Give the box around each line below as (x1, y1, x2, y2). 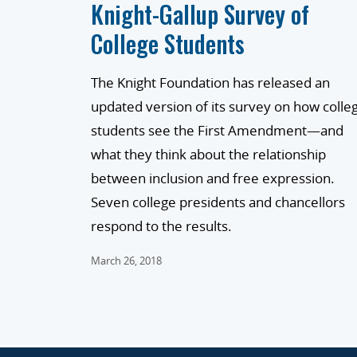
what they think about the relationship (91, 145, 326, 164)
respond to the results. (91, 217, 232, 236)
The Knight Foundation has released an (91, 73, 330, 92)
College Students (91, 25, 245, 62)
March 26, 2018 (91, 253, 162, 269)
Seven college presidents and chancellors (91, 193, 345, 212)
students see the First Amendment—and (91, 121, 343, 140)
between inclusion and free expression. (91, 169, 335, 188)
